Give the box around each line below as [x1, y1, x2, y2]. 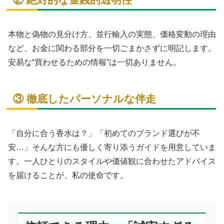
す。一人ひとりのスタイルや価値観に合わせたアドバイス [8, 156, 216, 165]
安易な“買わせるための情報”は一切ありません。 [8, 57, 181, 66]
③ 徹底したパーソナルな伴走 [13, 92, 156, 104]
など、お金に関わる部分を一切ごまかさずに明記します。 [8, 43, 216, 52]
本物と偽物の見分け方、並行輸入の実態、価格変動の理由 [8, 29, 216, 38]
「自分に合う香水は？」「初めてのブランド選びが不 [8, 128, 200, 137]
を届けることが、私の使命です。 [8, 170, 128, 179]
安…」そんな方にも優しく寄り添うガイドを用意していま [8, 142, 216, 151]
